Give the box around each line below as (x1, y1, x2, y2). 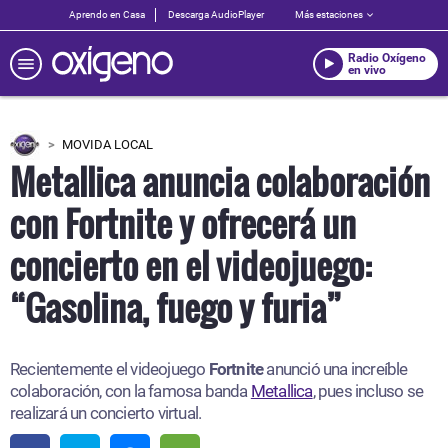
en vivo (348, 62, 386, 77)
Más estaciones (295, 9, 363, 20)
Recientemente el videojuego (10, 359, 209, 379)
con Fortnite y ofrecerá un (10, 197, 356, 249)
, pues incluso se (312, 381, 424, 401)
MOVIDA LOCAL (62, 137, 153, 152)
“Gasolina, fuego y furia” (10, 281, 341, 333)
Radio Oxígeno (348, 50, 426, 65)
